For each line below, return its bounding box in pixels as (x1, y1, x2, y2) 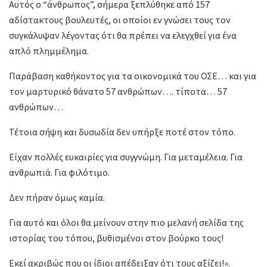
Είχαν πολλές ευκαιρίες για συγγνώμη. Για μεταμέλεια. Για (9, 151, 243, 163)
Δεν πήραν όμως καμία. (9, 191, 105, 204)
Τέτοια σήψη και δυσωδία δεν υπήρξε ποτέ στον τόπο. (9, 126, 235, 138)
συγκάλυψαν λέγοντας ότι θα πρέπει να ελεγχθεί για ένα (9, 29, 237, 42)
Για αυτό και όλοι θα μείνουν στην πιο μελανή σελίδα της (9, 216, 244, 229)
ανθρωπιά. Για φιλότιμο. (9, 166, 110, 179)
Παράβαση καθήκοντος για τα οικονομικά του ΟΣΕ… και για (9, 70, 256, 82)
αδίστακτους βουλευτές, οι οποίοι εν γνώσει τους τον (9, 14, 231, 26)
